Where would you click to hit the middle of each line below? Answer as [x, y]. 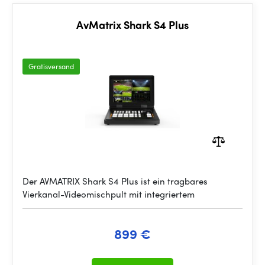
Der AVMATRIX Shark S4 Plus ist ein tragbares [115, 181]
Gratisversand [51, 66]
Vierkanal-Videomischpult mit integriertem [109, 194]
